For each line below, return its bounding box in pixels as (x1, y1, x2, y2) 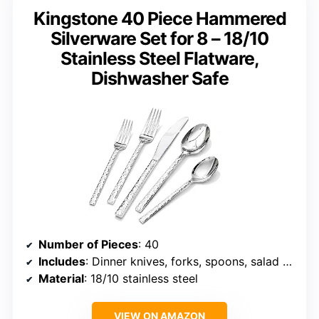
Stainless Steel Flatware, (60, 47, 259, 69)
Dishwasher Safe (90, 67, 229, 89)
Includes (38, 254, 85, 269)
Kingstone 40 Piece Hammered (33, 7, 286, 29)
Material (38, 271, 84, 286)
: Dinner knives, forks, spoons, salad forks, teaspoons (85, 254, 283, 269)
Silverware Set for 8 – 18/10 (51, 27, 268, 49)
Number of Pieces (38, 237, 138, 252)
